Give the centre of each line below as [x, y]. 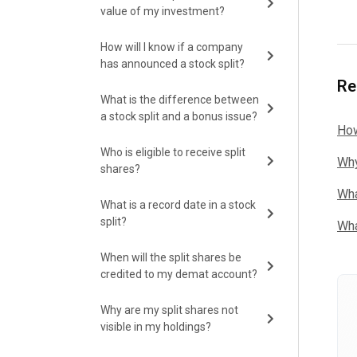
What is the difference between [180, 100]
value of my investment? [163, 11]
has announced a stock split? [173, 64]
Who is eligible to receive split [173, 152]
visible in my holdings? [156, 327]
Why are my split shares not [169, 310]
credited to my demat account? [179, 274]
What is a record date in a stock [178, 205]
